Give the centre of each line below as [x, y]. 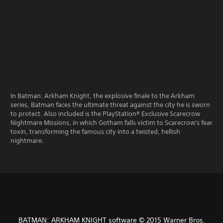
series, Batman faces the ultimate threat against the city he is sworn [110, 105]
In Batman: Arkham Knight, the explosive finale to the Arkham [103, 96]
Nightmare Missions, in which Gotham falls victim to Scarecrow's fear [111, 123]
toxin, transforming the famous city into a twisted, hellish [95, 132]
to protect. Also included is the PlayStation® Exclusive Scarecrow [105, 114]
